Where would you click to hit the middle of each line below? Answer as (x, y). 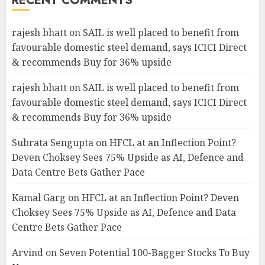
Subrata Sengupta (53, 143)
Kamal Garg (39, 198)
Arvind (28, 253)
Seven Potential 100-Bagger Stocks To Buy (154, 253)
